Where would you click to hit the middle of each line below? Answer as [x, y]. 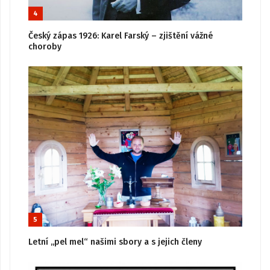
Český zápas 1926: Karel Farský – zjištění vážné [121, 36]
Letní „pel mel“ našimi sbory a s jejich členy [115, 242]
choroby [45, 46]
